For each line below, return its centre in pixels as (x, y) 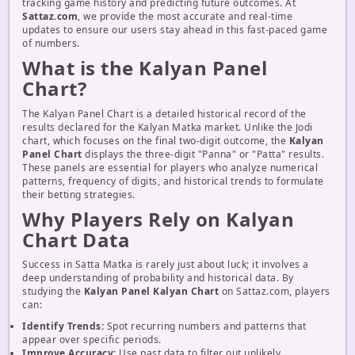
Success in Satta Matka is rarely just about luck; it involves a (166, 265)
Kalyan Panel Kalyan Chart (151, 292)
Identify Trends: (63, 326)
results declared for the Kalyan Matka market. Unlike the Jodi (168, 127)
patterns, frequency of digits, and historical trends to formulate (173, 181)
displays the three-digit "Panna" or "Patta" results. (203, 154)
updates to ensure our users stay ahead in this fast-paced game (175, 30)
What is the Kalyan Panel (145, 68)
